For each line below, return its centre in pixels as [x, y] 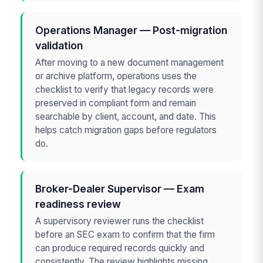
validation [59, 45]
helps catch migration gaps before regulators [126, 130]
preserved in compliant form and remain [116, 103]
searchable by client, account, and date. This [126, 117]
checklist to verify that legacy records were [125, 90]
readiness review [78, 204]
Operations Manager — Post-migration [131, 30]
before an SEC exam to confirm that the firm [125, 235]
